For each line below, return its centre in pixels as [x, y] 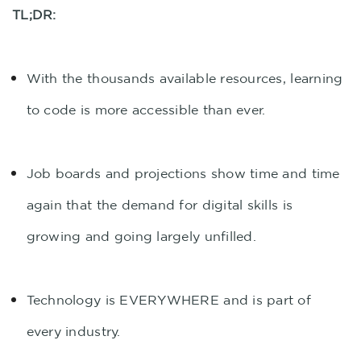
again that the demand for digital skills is [160, 205]
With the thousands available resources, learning [185, 78]
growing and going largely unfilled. [141, 236]
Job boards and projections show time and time [183, 173]
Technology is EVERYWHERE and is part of [168, 300]
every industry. [73, 331]
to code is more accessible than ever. [146, 110]
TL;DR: [34, 15]
